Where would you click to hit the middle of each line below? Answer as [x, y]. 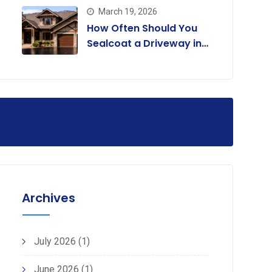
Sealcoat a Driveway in [144, 43]
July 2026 [55, 242]
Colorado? [113, 58]
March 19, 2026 [127, 11]
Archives [48, 198]
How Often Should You [142, 28]
